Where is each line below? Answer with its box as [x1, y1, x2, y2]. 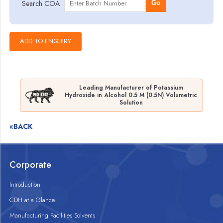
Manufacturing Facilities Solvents [9, 211, 96, 220]
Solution [119, 98, 143, 107]
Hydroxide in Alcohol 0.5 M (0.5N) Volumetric [65, 91, 198, 100]
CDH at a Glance [9, 195, 55, 205]
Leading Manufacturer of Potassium [79, 83, 183, 92]
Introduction [9, 180, 41, 189]
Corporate [9, 158, 52, 171]
